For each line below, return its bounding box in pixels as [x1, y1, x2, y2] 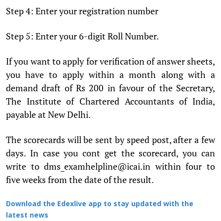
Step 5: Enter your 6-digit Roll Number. [6, 30, 159, 42]
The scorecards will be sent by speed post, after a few [6, 133, 215, 146]
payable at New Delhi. [6, 108, 91, 120]
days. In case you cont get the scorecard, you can [6, 147, 215, 159]
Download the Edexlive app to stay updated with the [6, 200, 193, 209]
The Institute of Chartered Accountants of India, [6, 95, 215, 107]
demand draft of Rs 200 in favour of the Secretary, [6, 81, 215, 94]
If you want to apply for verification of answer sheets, [6, 55, 215, 67]
